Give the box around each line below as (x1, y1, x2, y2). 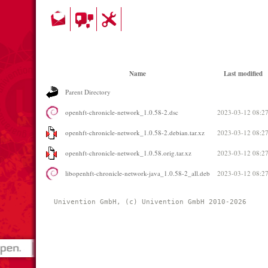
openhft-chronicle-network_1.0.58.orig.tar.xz (65, 148, 191, 157)
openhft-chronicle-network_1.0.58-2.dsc (65, 108, 178, 117)
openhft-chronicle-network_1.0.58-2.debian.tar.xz (65, 128, 205, 137)
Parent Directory (65, 87, 111, 96)
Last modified (223, 69, 263, 78)
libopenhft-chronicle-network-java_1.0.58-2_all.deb (65, 169, 210, 178)
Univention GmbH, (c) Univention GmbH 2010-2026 (54, 198, 251, 206)
